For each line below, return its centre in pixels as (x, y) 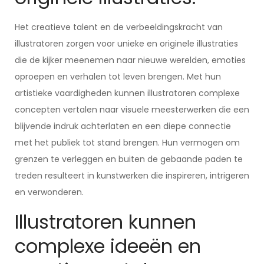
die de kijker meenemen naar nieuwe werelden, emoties (130, 60)
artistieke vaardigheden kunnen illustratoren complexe (127, 93)
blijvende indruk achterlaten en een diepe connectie (123, 126)
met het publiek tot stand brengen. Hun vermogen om (127, 143)
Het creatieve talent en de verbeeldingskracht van (119, 27)
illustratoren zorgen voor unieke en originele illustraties (126, 44)
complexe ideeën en (108, 246)
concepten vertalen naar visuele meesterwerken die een (132, 110)
